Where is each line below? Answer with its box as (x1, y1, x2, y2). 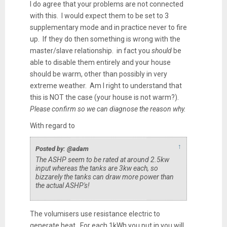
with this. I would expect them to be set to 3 (29, 11, 169, 20)
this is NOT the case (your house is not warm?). (29, 93, 180, 101)
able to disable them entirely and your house (29, 58, 171, 66)
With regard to (29, 121, 77, 130)
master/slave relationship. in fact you (29, 46, 152, 55)
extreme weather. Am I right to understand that (29, 81, 182, 90)
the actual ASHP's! (35, 181, 90, 190)
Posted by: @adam (35, 144, 89, 153)
